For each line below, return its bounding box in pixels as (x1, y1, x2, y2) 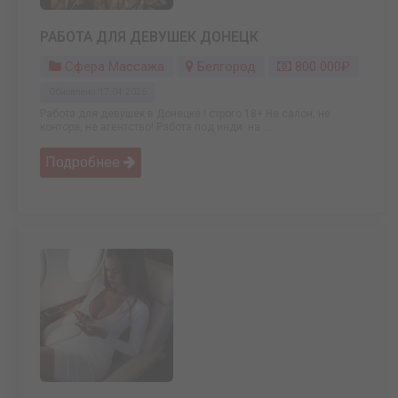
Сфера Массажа (61, 59, 164, 76)
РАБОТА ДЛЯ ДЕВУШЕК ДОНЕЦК (40, 28, 259, 46)
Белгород (197, 59, 256, 76)
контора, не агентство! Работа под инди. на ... (40, 121, 271, 134)
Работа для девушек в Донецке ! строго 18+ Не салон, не (40, 107, 330, 121)
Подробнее (45, 154, 123, 171)
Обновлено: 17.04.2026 (49, 87, 147, 98)
